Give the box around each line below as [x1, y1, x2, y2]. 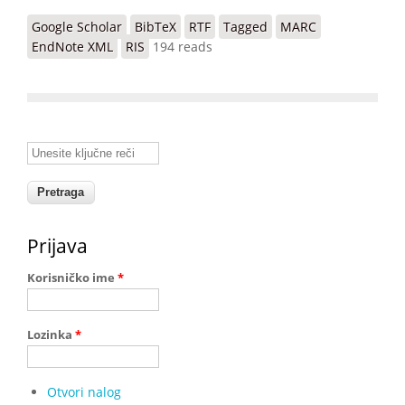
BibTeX [135, 17, 176, 35]
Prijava [27, 232, 88, 259]
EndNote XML [32, 37, 113, 55]
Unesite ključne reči [27, 140, 146, 157]
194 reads [153, 37, 212, 55]
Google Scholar [32, 17, 122, 35]
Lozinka [27, 325, 75, 343]
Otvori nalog [46, 382, 121, 400]
